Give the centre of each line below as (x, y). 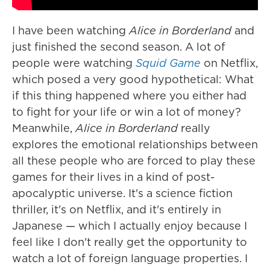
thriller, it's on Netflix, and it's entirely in (117, 209)
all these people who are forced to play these (134, 160)
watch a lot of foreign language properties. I (130, 258)
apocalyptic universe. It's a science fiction (122, 193)
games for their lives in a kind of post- (113, 177)
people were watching (74, 63)
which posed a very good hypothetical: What (133, 79)
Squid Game (168, 63)
